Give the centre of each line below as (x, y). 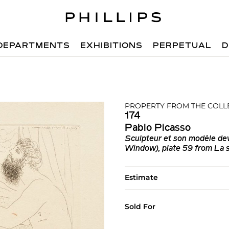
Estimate (141, 177)
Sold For (140, 207)
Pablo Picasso (157, 128)
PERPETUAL (182, 46)
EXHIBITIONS (112, 46)
